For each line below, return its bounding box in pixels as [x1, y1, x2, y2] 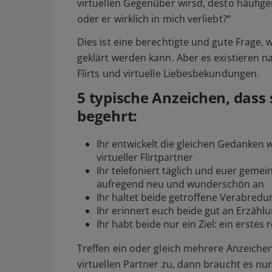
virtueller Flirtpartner [97, 150, 193, 164]
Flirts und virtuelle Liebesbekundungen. [77, 66, 260, 80]
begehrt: [77, 105, 138, 126]
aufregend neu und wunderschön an [97, 177, 264, 191]
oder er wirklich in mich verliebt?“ [77, 12, 231, 25]
